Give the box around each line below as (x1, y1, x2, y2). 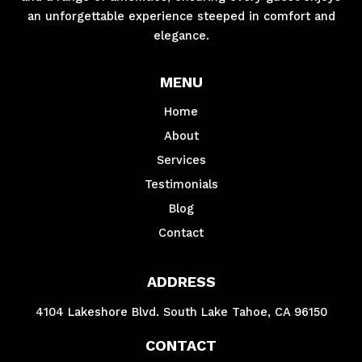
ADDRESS (146, 272, 216, 290)
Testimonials (144, 176, 218, 192)
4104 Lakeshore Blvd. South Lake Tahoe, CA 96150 (35, 304, 327, 319)
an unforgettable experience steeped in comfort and (27, 8, 335, 23)
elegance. (153, 27, 209, 43)
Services (156, 152, 206, 167)
